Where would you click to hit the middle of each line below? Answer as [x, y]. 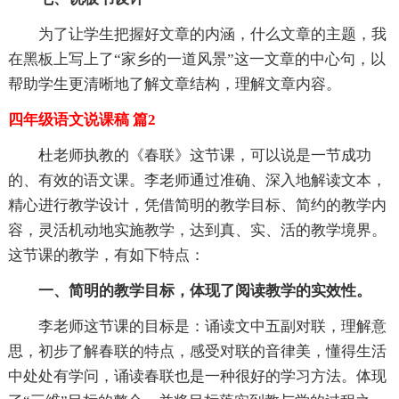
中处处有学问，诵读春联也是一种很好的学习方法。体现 [197, 377]
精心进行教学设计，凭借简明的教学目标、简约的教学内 [197, 206]
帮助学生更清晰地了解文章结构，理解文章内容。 [174, 85]
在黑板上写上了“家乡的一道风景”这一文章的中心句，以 [196, 60]
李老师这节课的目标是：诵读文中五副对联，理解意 [212, 327]
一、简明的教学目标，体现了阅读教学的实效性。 [204, 291]
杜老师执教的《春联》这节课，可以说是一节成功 [204, 156]
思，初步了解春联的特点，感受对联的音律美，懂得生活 [197, 352]
